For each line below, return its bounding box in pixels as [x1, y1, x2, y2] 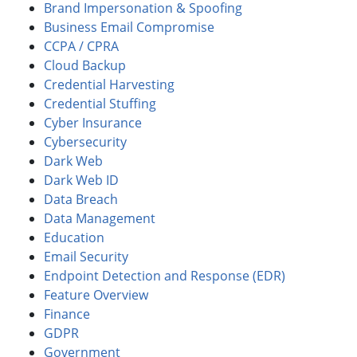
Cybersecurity [44, 133, 127, 151]
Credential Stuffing [44, 95, 159, 113]
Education [44, 229, 104, 247]
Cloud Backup [44, 57, 126, 75]
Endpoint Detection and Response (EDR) [44, 267, 285, 285]
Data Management [44, 210, 155, 228]
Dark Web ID [44, 171, 119, 190]
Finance [44, 305, 90, 324]
